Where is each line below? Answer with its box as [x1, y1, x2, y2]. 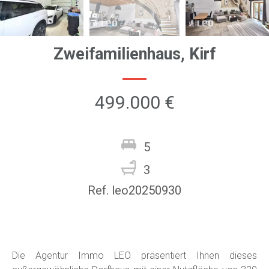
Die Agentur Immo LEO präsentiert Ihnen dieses [12, 250, 257, 261]
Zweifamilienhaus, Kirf [53, 44, 216, 64]
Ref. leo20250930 [88, 183, 181, 198]
